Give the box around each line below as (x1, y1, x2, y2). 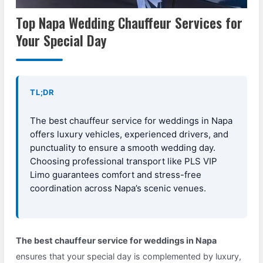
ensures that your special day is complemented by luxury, (16, 251, 242, 262)
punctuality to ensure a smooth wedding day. (30, 141, 216, 153)
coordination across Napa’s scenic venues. (30, 182, 207, 194)
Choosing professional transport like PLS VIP (30, 155, 218, 167)
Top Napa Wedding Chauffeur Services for (16, 12, 243, 33)
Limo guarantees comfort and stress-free (30, 168, 202, 180)
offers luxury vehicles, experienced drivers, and (30, 128, 229, 140)
